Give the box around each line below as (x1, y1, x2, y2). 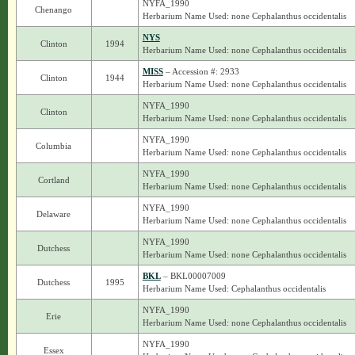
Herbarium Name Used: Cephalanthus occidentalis (142, 284, 326, 293)
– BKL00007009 (160, 271, 226, 281)
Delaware (36, 209, 71, 219)
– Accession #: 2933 (162, 67, 239, 76)
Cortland (37, 175, 70, 185)
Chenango (35, 5, 73, 14)
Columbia (36, 141, 72, 151)
